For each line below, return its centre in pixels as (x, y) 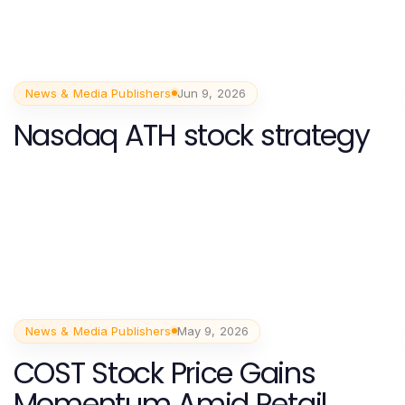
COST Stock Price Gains (164, 372)
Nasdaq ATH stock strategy (191, 135)
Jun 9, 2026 (212, 93)
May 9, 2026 (213, 330)
